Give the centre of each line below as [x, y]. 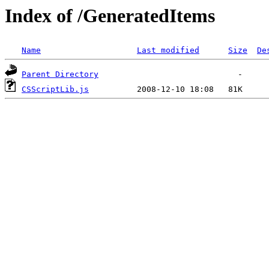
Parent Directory [60, 74]
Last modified [168, 50]
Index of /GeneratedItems [110, 16]
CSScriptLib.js [55, 89]
